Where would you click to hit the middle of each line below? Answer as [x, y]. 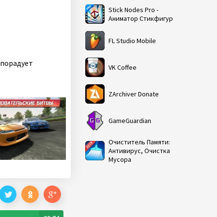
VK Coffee [123, 67]
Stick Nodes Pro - [133, 10]
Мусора [120, 159]
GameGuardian [130, 121]
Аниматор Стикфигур [141, 18]
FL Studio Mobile [132, 41]
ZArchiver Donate [134, 94]
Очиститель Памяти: [139, 142]
